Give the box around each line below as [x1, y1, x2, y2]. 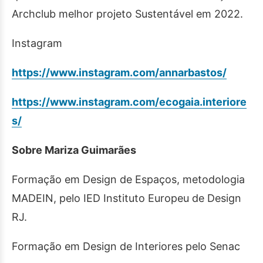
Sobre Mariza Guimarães [12, 144, 136, 156]
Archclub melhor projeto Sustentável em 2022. [12, 8, 243, 20]
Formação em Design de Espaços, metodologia [12, 173, 245, 186]
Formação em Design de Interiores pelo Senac [12, 240, 240, 252]
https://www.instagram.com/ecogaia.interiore [12, 96, 247, 108]
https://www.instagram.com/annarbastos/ [12, 66, 227, 79]
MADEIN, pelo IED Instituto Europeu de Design [12, 192, 241, 204]
